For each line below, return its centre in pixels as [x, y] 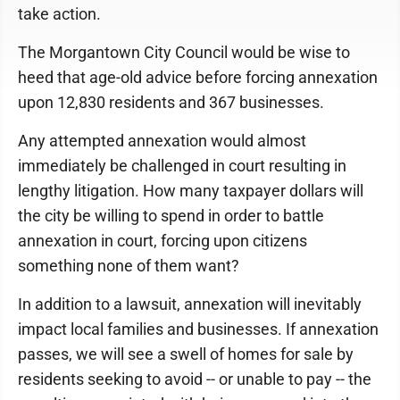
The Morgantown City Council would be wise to [184, 52]
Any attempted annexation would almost [162, 141]
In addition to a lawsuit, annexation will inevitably [190, 304]
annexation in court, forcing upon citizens [162, 241]
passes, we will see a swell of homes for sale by [186, 354]
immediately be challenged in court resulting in [182, 166]
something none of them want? [129, 266]
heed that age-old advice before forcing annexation [198, 77]
